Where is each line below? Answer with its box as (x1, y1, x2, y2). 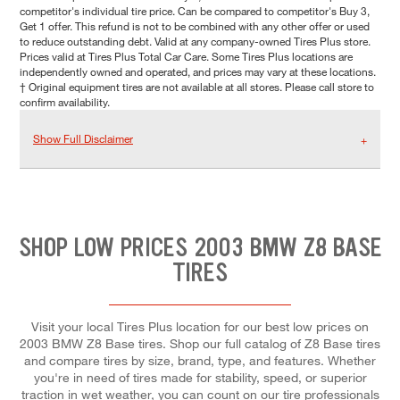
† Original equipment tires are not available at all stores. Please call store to (20, 79, 374, 95)
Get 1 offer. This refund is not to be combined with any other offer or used (20, 19, 370, 34)
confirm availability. (20, 95, 110, 110)
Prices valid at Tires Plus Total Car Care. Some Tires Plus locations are (20, 49, 353, 64)
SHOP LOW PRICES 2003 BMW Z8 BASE (18, 230, 382, 265)
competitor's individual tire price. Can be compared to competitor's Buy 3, (20, 4, 370, 19)
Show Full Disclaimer (33, 131, 133, 146)
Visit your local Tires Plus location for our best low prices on (31, 318, 369, 334)
